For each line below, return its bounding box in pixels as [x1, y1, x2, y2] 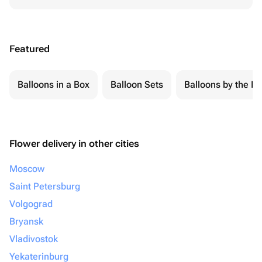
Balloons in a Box [18, 79, 89, 90]
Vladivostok [9, 233, 58, 244]
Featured [9, 43, 50, 54]
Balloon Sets [111, 79, 163, 90]
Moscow [9, 163, 44, 174]
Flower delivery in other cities [9, 138, 139, 149]
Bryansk [9, 216, 43, 227]
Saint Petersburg [9, 181, 80, 192]
